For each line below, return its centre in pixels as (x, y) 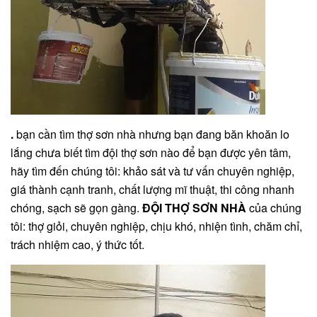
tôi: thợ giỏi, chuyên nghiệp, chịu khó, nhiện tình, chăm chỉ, (156, 226)
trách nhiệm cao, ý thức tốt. (77, 245)
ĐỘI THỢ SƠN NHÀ (196, 208)
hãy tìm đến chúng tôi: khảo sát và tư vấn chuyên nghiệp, (152, 171)
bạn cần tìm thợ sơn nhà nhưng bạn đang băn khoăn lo (153, 134)
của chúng (275, 208)
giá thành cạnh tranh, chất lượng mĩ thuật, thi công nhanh (152, 190)
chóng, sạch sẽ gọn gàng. (76, 208)
